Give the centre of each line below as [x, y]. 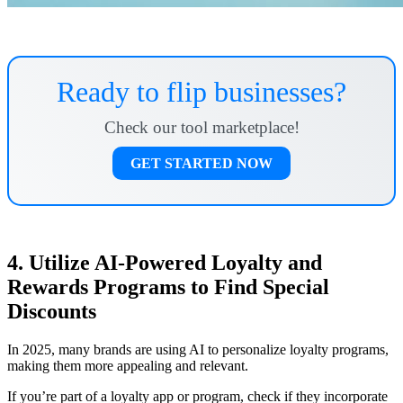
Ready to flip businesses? [201, 91]
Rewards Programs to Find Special [168, 287]
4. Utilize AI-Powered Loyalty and [165, 262]
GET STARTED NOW [201, 163]
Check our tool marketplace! [201, 127]
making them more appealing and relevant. [128, 365]
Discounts [52, 311]
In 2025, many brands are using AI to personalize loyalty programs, [198, 349]
